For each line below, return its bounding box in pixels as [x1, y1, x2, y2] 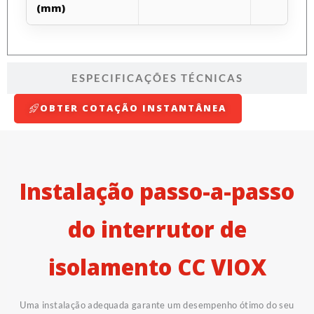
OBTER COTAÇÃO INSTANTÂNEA [40, 101, 226, 114]
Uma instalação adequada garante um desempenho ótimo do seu [20, 299, 294, 310]
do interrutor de [67, 214, 247, 244]
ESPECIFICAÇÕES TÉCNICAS [71, 71, 243, 84]
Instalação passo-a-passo [20, 176, 294, 206]
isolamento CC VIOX [48, 252, 266, 282]
